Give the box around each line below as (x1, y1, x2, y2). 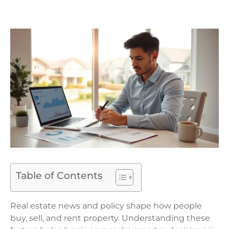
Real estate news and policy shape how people (10, 201, 202, 211)
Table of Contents (16, 169, 103, 182)
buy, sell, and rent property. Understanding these (10, 213, 210, 223)
